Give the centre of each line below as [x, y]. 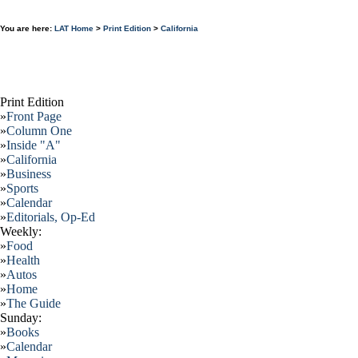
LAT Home [74, 28]
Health [23, 260]
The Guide [34, 303]
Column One [39, 131]
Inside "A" [34, 145]
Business [29, 174]
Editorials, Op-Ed [51, 217]
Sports [22, 188]
